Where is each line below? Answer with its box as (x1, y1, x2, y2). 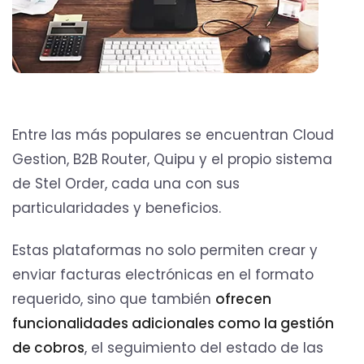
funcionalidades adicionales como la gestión (12, 313, 334, 333)
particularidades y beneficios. (12, 197, 221, 218)
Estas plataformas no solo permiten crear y (12, 240, 318, 260)
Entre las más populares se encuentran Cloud (12, 124, 334, 145)
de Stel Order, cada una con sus (12, 173, 240, 193)
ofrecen (215, 288, 271, 309)
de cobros (12, 337, 84, 357)
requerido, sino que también (12, 288, 215, 309)
